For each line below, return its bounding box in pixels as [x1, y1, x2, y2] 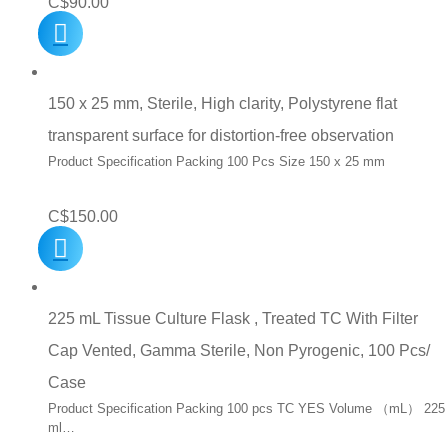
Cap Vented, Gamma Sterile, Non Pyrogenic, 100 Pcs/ [48, 341, 430, 359]
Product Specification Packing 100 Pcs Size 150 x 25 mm [48, 154, 385, 170]
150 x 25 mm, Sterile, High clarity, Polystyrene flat [48, 95, 397, 113]
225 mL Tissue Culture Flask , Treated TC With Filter [48, 309, 418, 327]
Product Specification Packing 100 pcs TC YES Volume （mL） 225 [48, 400, 445, 416]
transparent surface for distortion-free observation [48, 127, 394, 145]
